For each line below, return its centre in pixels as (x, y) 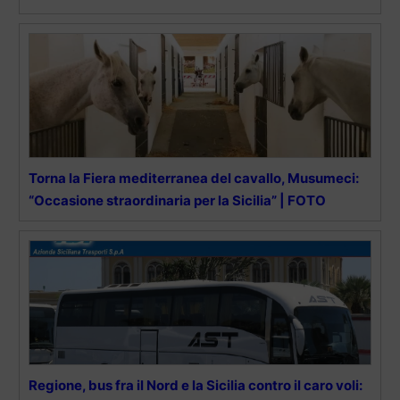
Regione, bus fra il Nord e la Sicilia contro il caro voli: (196, 385)
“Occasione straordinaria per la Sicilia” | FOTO (177, 200)
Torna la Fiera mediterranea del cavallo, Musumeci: (194, 178)
